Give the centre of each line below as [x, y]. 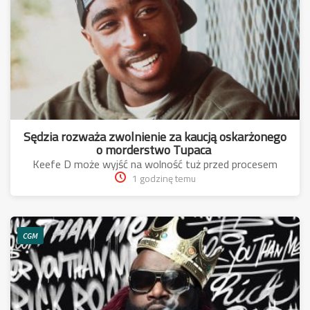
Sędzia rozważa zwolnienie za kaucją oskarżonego [155, 137]
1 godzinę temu [164, 179]
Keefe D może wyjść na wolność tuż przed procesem [155, 164]
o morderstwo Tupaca [155, 150]
